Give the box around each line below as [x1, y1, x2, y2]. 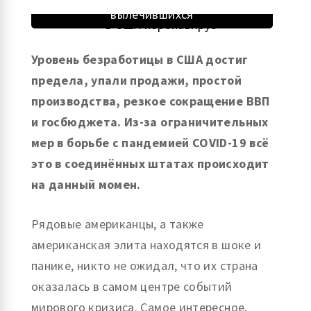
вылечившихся [110, 6, 194, 23]
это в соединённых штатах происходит [31, 155, 269, 172]
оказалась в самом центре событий [31, 278, 233, 295]
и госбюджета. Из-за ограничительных [31, 114, 269, 131]
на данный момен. [31, 176, 141, 193]
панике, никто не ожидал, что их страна [31, 258, 258, 274]
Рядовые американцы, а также [31, 216, 204, 233]
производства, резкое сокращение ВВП [31, 93, 270, 110]
